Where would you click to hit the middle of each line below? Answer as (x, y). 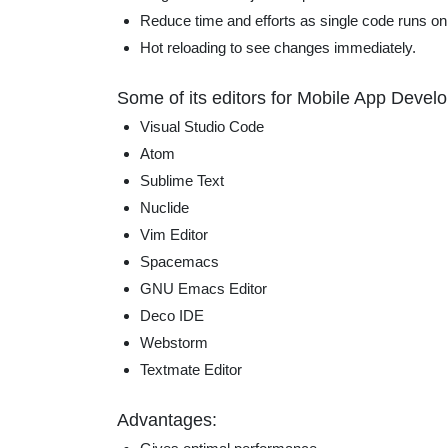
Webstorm (173, 342)
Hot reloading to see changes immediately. (277, 47)
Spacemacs (179, 261)
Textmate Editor (190, 369)
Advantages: (167, 419)
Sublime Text (181, 180)
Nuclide (164, 207)
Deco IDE (171, 315)
